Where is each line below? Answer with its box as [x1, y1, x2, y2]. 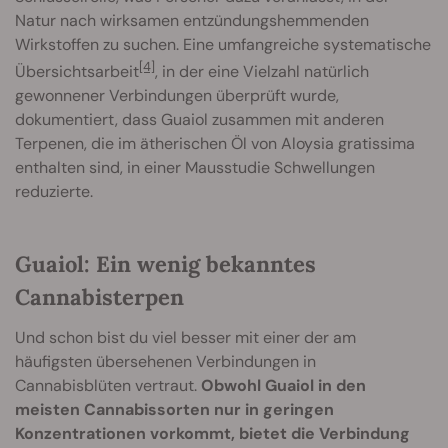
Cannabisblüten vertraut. [15, 375, 201, 397]
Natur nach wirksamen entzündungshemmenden [15, 9, 369, 31]
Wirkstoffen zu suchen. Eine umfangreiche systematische [15, 33, 431, 55]
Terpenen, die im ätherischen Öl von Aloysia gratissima [15, 133, 415, 155]
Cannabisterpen [15, 283, 184, 312]
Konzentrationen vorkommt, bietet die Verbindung [15, 423, 410, 445]
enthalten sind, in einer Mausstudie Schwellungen [15, 157, 375, 179]
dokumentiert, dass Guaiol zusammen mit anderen [15, 109, 384, 131]
